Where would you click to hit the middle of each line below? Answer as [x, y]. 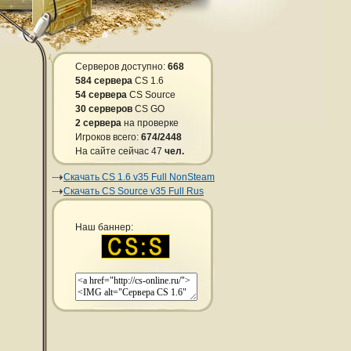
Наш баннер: [104, 227]
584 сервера [104, 81]
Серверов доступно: [121, 67]
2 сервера [98, 123]
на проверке [150, 123]
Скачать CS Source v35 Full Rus [134, 191]
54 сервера [101, 95]
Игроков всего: [108, 137]
